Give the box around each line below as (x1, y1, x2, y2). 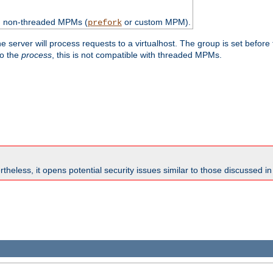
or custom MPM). (121, 16, 191, 27)
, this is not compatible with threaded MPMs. (52, 49, 222, 60)
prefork (87, 17, 122, 27)
